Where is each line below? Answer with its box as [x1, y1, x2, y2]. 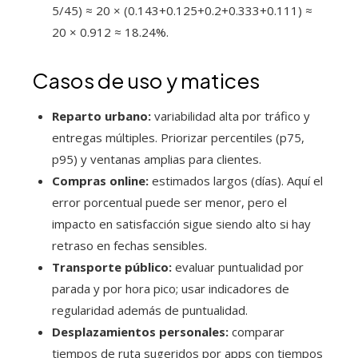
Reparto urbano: [52, 108, 151, 125]
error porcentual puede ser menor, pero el [52, 194, 287, 211]
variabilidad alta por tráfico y [151, 108, 310, 125]
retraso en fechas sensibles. [52, 237, 207, 254]
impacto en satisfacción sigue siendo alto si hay [52, 216, 311, 233]
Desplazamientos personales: [52, 324, 229, 340]
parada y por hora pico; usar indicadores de [52, 280, 289, 297]
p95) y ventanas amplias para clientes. [52, 151, 261, 168]
